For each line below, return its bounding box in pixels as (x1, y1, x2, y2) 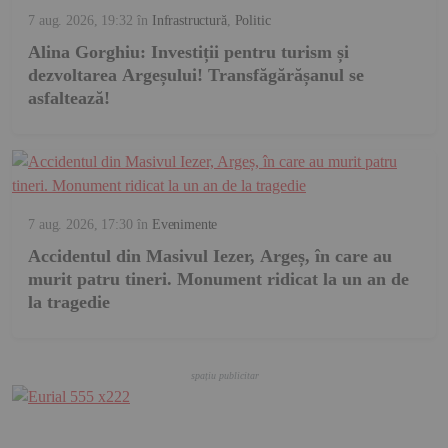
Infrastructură (151, 12, 227, 28)
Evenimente (151, 216, 218, 232)
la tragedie (28, 291, 110, 312)
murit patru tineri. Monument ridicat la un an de (28, 268, 409, 289)
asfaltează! (28, 87, 110, 108)
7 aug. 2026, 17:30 (28, 216, 133, 232)
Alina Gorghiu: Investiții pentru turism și (28, 41, 349, 62)
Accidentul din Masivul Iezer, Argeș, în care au (28, 245, 392, 266)
